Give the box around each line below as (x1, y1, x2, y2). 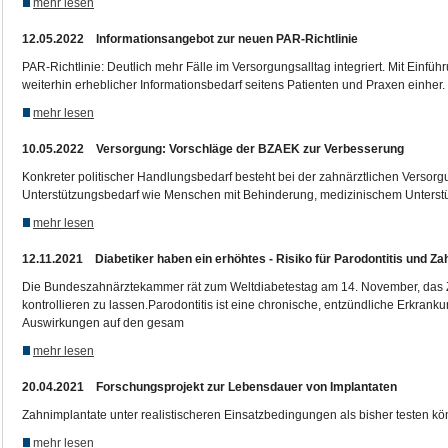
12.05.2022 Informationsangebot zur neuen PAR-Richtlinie (22, 32, 358, 46)
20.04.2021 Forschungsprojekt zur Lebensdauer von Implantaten (22, 380, 397, 394)
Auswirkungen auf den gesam (22, 316, 184, 330)
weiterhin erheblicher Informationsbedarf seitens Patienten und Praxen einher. (22, 78, 445, 92)
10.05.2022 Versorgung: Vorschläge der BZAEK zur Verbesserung (22, 142, 404, 156)
